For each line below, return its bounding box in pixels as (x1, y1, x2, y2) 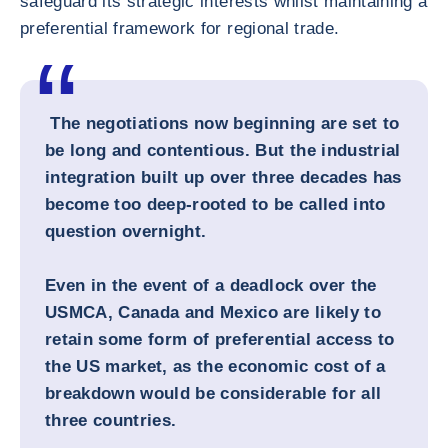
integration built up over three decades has (45, 168, 402, 187)
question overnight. (45, 222, 212, 241)
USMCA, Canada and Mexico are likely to (45, 303, 381, 322)
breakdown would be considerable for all (45, 384, 382, 403)
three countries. (45, 411, 177, 430)
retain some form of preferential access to (45, 330, 395, 349)
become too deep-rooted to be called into (45, 195, 386, 214)
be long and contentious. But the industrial (45, 141, 401, 160)
